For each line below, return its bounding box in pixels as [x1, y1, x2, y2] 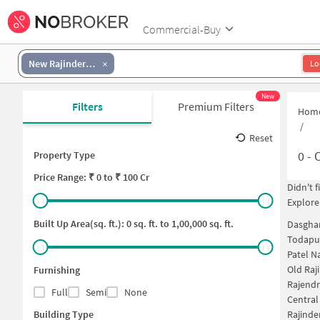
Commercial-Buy [143, 21, 221, 36]
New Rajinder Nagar [86, 56, 95, 70]
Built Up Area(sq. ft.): [34, 217, 126, 230]
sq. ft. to [131, 217, 169, 230]
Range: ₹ [55, 171, 96, 184]
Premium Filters [177, 99, 254, 114]
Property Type [34, 149, 95, 161]
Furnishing [34, 264, 80, 276]
